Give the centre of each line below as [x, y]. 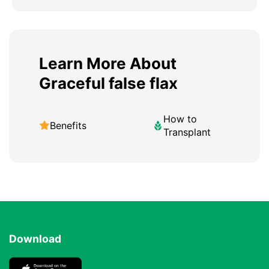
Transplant [187, 132]
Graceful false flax [108, 83]
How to [180, 119]
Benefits [68, 126]
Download [35, 239]
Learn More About [108, 64]
